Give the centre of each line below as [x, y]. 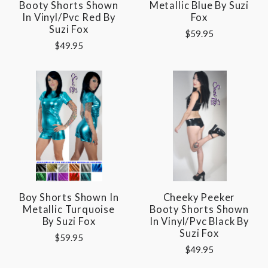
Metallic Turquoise [69, 210]
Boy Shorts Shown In [69, 198]
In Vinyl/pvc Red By [69, 18]
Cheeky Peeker [199, 198]
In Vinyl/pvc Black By [199, 222]
